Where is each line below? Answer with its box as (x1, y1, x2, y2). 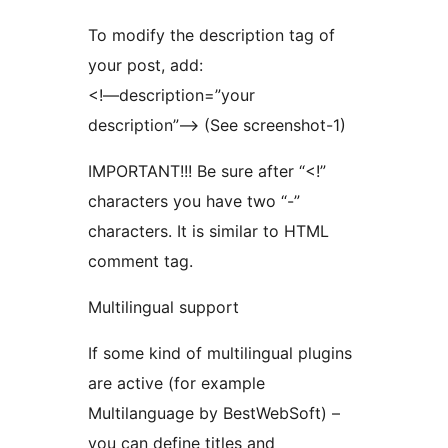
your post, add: (88, 54, 203, 75)
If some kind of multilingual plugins (88, 342, 352, 363)
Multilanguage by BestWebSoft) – (88, 402, 340, 423)
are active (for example (88, 372, 265, 393)
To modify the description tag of (88, 24, 335, 45)
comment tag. (88, 250, 193, 271)
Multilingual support (88, 296, 239, 317)
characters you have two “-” (88, 190, 300, 211)
